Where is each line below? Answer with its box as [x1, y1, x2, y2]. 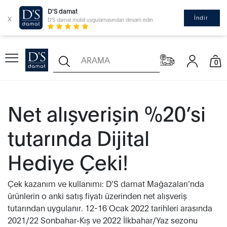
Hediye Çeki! [8, 147, 128, 174]
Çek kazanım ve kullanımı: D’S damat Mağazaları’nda [8, 178, 204, 188]
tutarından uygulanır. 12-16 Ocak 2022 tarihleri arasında [8, 202, 212, 213]
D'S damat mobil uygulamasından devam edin [48, 16, 153, 23]
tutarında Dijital [8, 123, 149, 150]
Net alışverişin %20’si [8, 99, 206, 126]
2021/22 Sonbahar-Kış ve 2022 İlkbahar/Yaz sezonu [8, 214, 198, 225]
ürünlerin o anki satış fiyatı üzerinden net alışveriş [8, 190, 187, 201]
